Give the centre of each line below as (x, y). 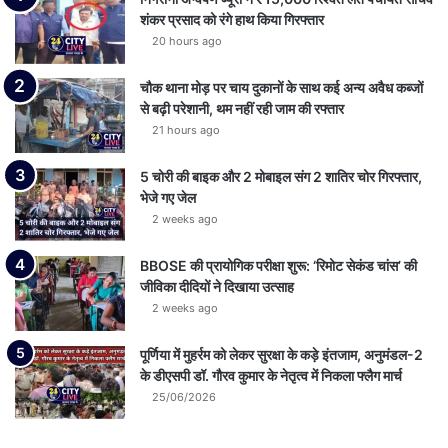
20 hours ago (187, 40)
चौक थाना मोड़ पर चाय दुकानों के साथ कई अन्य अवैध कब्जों (281, 87)
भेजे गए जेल (168, 197)
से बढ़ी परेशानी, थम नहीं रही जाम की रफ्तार (242, 108)
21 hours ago (186, 129)
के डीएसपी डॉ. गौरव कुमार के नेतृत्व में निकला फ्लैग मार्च (271, 375)
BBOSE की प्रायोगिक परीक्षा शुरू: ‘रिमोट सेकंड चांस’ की (278, 265)
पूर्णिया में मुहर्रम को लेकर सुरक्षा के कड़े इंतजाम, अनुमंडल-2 (281, 354)
